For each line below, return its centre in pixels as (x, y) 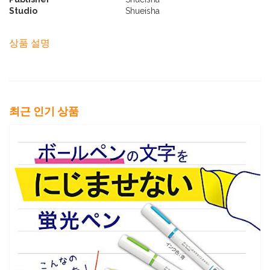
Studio (23, 11)
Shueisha (143, 11)
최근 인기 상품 (44, 111)
